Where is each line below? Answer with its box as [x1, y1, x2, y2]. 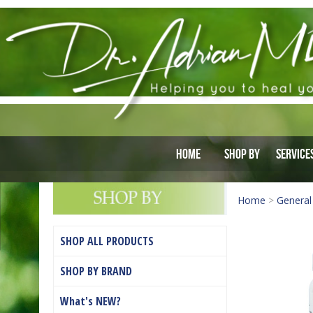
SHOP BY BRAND [60, 263, 132, 279]
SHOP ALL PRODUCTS [60, 233, 154, 249]
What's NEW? [60, 293, 121, 310]
